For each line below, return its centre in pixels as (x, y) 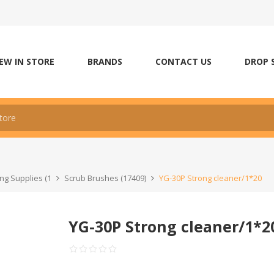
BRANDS (105, 61)
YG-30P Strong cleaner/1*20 (210, 178)
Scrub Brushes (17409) (105, 178)
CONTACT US (183, 61)
